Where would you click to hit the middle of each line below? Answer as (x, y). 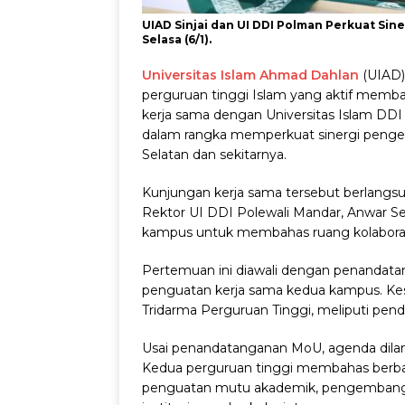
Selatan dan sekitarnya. (214, 155)
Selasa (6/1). (177, 40)
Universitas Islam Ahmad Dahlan (250, 75)
